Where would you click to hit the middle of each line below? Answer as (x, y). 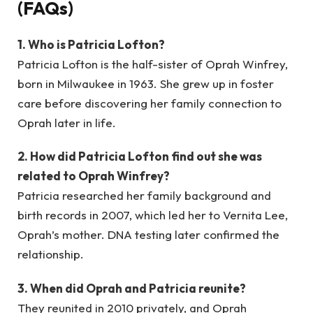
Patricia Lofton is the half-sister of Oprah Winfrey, (153, 64)
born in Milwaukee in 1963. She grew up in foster (146, 84)
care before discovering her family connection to (150, 103)
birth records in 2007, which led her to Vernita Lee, (153, 215)
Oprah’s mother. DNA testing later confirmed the (148, 235)
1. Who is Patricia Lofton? (91, 45)
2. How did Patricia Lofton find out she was (140, 156)
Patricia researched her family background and (144, 196)
